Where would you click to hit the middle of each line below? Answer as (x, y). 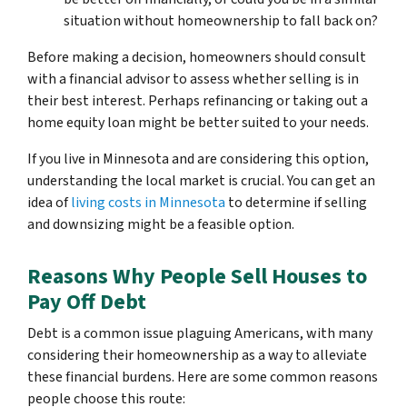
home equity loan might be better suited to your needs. (198, 123)
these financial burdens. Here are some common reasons (203, 377)
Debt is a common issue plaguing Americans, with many (200, 334)
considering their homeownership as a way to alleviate (197, 356)
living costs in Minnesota (148, 203)
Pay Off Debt (87, 303)
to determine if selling (296, 203)
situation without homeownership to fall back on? (221, 21)
